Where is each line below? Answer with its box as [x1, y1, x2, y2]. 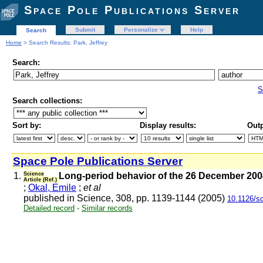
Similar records [82, 204, 133, 213]
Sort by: [12, 121, 41, 130]
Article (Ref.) [23, 177, 59, 183]
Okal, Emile [28, 183, 76, 193]
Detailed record [23, 204, 75, 213]
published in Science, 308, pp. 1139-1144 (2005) [23, 193, 227, 203]
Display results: [140, 121, 196, 130]
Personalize [124, 26, 158, 33]
